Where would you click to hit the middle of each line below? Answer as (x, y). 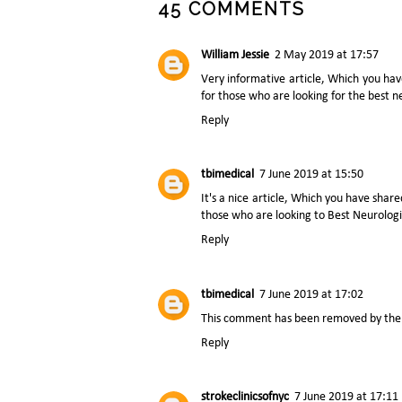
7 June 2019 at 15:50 (311, 175)
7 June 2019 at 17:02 (311, 294)
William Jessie (235, 55)
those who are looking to (264, 216)
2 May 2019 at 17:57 (327, 55)
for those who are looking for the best (297, 96)
